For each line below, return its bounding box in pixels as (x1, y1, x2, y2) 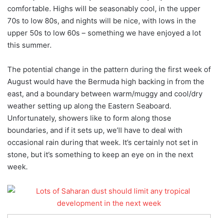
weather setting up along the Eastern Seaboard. (7, 101, 171, 111)
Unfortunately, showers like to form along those (7, 113, 171, 123)
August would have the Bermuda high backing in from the (7, 77, 204, 87)
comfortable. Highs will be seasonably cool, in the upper (7, 4, 200, 14)
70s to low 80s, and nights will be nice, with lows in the (7, 16, 196, 26)
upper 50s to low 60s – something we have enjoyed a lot (7, 28, 201, 38)
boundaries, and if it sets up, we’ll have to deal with (7, 126, 182, 135)
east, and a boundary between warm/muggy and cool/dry (7, 89, 202, 99)
